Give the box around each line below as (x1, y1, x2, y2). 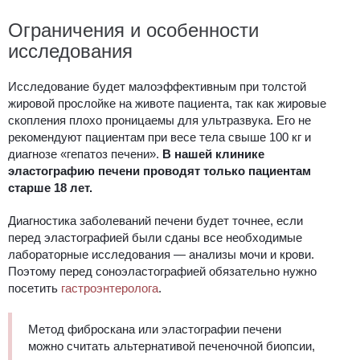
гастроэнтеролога (61, 281, 158, 296)
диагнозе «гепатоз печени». (8, 147, 162, 162)
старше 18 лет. (8, 181, 92, 195)
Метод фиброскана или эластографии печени (28, 322, 281, 337)
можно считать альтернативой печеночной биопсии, (28, 339, 315, 354)
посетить (8, 281, 61, 296)
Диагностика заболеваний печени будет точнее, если (8, 214, 303, 228)
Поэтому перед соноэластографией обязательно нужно (8, 264, 317, 279)
